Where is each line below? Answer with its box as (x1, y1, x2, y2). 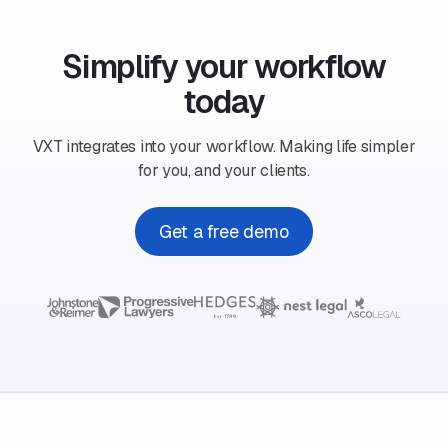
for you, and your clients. (138, 159, 310, 181)
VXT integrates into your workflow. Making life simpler (32, 135, 416, 157)
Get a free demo (159, 220, 289, 244)
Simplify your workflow (62, 45, 386, 87)
